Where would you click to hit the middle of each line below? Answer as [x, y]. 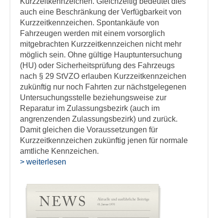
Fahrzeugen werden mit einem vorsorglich [92, 33]
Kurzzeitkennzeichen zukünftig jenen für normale [104, 140]
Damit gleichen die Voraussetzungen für [89, 130]
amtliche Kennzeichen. [63, 151]
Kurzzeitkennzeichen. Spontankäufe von [90, 23]
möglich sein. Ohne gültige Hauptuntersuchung [101, 55]
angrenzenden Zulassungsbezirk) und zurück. [99, 119]
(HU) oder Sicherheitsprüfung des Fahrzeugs [97, 65]
